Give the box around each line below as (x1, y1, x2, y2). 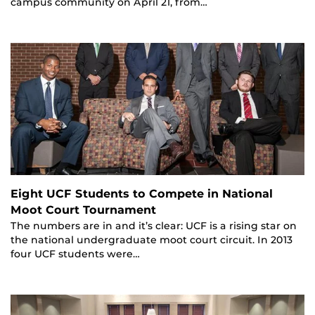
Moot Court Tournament (11, 202, 156, 217)
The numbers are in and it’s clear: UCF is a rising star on (11, 219, 297, 231)
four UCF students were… (11, 247, 140, 259)
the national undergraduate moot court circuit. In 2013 (11, 233, 292, 245)
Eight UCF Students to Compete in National (11, 186, 273, 200)
